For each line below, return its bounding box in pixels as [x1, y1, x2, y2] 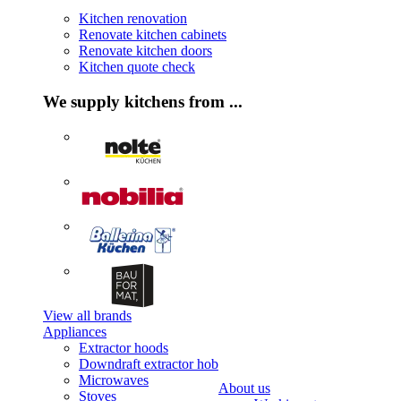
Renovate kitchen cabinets [79, 27, 226, 43]
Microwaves [79, 371, 149, 388]
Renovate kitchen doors [79, 43, 212, 59]
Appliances [43, 323, 107, 339]
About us [218, 380, 270, 396]
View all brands [43, 307, 132, 323]
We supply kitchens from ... [43, 91, 243, 111]
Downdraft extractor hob [79, 355, 218, 371]
